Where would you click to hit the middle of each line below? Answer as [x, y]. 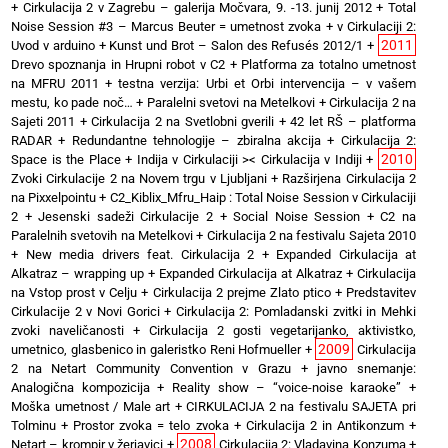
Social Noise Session [297, 216]
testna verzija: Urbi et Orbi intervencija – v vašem [267, 83]
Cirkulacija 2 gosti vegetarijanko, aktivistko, [282, 330]
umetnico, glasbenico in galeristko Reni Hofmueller [156, 349]
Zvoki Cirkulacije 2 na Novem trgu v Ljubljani [139, 178]
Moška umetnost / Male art [91, 406]
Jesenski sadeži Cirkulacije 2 [125, 216]
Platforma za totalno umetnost [328, 64]
